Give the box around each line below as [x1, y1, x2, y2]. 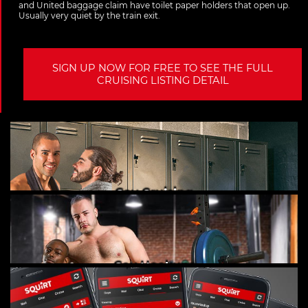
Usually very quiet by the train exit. [19, 10, 160, 21]
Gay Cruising [115, 187, 193, 202]
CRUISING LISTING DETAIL [96, 74, 229, 87]
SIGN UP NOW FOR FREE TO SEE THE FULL [52, 62, 273, 75]
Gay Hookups [113, 260, 195, 275]
